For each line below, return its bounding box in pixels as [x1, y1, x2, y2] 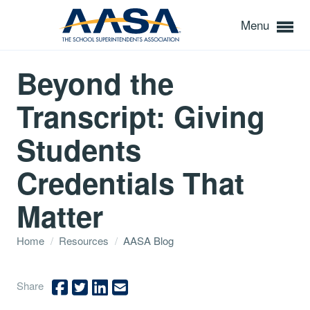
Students [17, 129, 141, 170]
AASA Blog [120, 233, 174, 248]
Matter [17, 195, 103, 237]
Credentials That [17, 162, 244, 203]
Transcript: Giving [17, 95, 265, 137]
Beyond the [17, 62, 174, 104]
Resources [59, 233, 111, 248]
